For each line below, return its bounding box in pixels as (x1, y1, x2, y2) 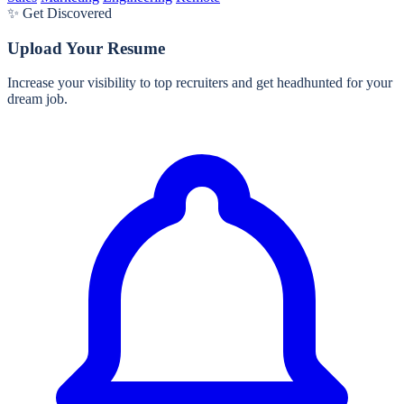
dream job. (7, 91, 68, 107)
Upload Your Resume (7, 38, 165, 58)
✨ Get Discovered (7, 5, 112, 21)
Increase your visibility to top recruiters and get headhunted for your (7, 75, 392, 91)
